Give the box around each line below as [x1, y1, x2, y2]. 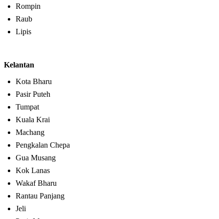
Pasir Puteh [16, 90, 50, 99]
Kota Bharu [16, 77, 52, 86]
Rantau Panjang [16, 192, 65, 200]
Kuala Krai [16, 115, 50, 124]
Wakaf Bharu [16, 179, 57, 188]
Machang [16, 128, 44, 137]
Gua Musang [16, 153, 56, 162]
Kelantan [4, 61, 34, 69]
